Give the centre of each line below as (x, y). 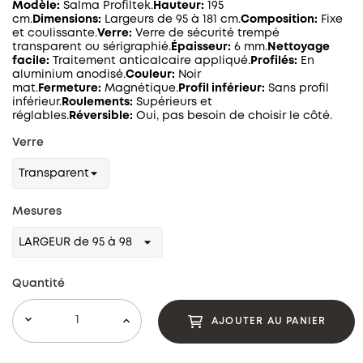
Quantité (38, 283)
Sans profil (297, 88)
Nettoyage (299, 47)
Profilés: (274, 60)
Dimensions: (67, 19)
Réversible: (101, 115)
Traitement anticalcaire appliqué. (150, 60)
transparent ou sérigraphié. (92, 47)
